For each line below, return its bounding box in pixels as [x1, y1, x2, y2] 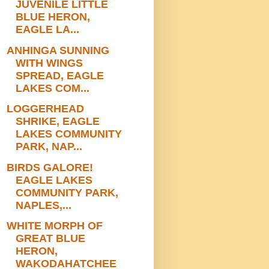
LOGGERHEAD [6, 103, 84, 115]
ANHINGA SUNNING [6, 44, 109, 56]
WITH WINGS [15, 56, 83, 69]
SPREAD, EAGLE [15, 69, 104, 82]
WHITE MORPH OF [6, 220, 103, 232]
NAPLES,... [15, 199, 71, 211]
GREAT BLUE [15, 232, 85, 245]
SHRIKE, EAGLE [15, 115, 100, 128]
